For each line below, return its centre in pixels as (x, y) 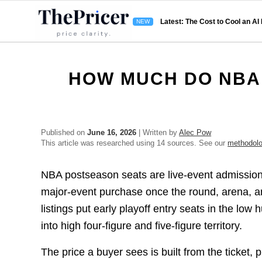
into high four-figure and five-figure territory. (142, 226)
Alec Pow (195, 132)
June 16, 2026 (112, 132)
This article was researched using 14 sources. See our (135, 143)
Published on (64, 132)
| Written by (158, 132)
